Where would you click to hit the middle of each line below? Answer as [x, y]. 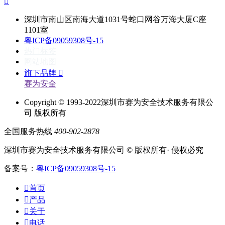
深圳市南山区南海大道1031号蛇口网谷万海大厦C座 [115, 19]
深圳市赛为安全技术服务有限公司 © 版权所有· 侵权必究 [104, 150]
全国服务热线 [28, 131]
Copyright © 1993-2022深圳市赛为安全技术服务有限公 [119, 102]
